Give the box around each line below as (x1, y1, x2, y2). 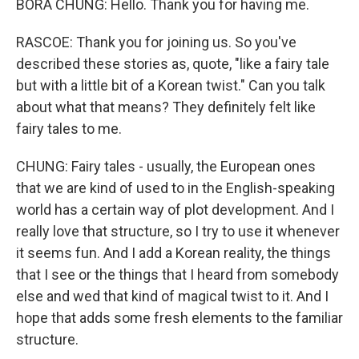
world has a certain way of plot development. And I (16, 201, 334, 219)
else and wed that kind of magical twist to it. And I (16, 288, 329, 305)
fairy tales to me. (16, 120, 122, 138)
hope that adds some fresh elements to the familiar (16, 309, 343, 327)
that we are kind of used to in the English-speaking (16, 179, 335, 197)
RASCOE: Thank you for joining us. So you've (16, 34, 296, 51)
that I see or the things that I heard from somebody (16, 266, 339, 284)
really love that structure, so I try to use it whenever (16, 223, 340, 240)
